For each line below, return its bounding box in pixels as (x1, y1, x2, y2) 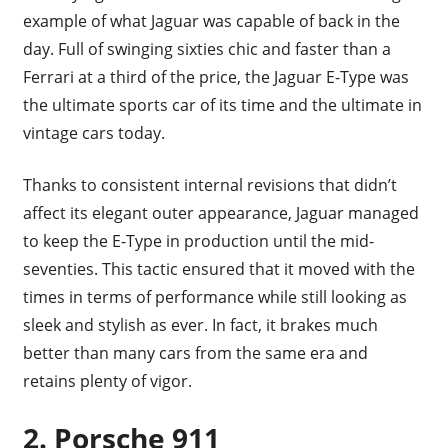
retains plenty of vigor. (22, 369, 196, 392)
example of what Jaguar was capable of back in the (22, 9, 400, 32)
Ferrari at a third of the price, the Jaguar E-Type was (22, 65, 409, 88)
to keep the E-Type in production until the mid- (22, 229, 374, 252)
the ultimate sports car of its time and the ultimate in (22, 93, 422, 116)
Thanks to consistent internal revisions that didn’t (22, 173, 397, 196)
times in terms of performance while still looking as (22, 285, 407, 308)
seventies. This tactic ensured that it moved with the (22, 257, 415, 280)
